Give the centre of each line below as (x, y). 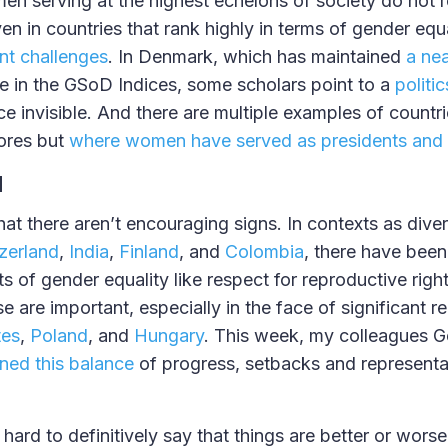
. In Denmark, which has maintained (257, 57)
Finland (149, 252)
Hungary (169, 336)
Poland (59, 336)
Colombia (264, 252)
